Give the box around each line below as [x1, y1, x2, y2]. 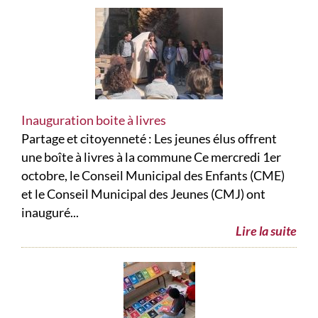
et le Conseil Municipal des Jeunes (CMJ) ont [21, 186, 265, 202]
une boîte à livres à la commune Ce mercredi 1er [21, 149, 281, 165]
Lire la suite [236, 223, 297, 239]
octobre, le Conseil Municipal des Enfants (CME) [21, 168, 285, 184]
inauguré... [21, 204, 79, 221]
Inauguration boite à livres [21, 112, 166, 128]
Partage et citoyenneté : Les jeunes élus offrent [21, 131, 277, 147]
